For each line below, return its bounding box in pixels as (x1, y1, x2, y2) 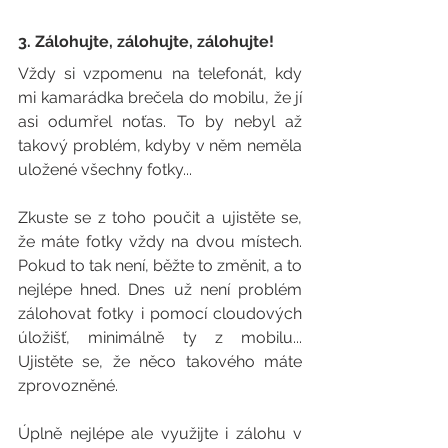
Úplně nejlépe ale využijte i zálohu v (18, 423, 302, 443)
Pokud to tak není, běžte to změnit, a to (18, 255, 302, 275)
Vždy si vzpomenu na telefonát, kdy (18, 63, 302, 83)
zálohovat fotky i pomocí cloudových (18, 303, 302, 323)
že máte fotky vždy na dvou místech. (18, 231, 302, 251)
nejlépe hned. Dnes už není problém (18, 279, 302, 299)
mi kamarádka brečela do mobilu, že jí (18, 87, 302, 107)
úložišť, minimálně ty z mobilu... (18, 327, 302, 347)
